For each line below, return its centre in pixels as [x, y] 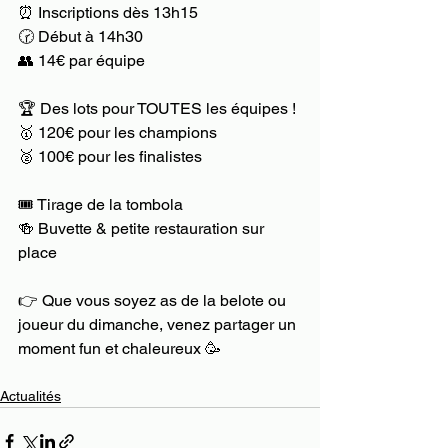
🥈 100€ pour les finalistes [110, 157]
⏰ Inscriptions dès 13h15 [108, 13]
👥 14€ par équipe [81, 61]
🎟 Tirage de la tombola [100, 205]
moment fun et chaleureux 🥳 [119, 349]
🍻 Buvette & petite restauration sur [143, 229]
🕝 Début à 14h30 [80, 37]
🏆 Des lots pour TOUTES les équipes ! [157, 109]
